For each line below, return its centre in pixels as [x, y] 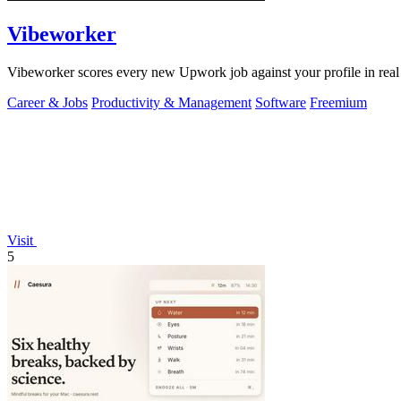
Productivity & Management [171, 103]
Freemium [338, 103]
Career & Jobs [47, 103]
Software [281, 103]
